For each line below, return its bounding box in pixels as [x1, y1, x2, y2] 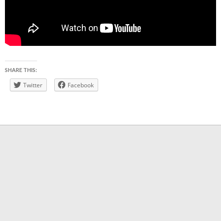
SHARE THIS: [5, 66, 37, 73]
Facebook [68, 80, 94, 89]
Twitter [23, 80, 42, 89]
